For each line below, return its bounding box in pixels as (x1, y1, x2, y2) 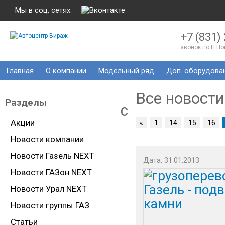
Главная (6, 66, 34, 75)
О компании (46, 66, 86, 75)
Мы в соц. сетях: (15, 6, 72, 15)
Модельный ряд (98, 66, 154, 75)
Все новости (136, 89, 224, 108)
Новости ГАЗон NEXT (11, 167, 92, 177)
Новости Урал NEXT (11, 184, 87, 194)
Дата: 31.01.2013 (143, 156, 199, 165)
